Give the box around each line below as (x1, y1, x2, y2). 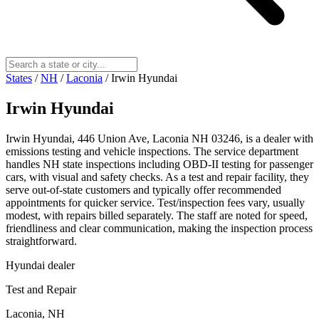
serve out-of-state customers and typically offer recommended (6, 183, 281, 196)
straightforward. (6, 234, 77, 247)
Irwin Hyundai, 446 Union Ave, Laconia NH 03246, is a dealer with (6, 132, 313, 145)
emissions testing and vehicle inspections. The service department (6, 145, 298, 157)
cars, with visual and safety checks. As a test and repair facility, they (6, 170, 309, 183)
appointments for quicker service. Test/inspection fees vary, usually (6, 196, 305, 209)
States (6, 71, 32, 84)
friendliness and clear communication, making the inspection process (6, 221, 313, 234)
